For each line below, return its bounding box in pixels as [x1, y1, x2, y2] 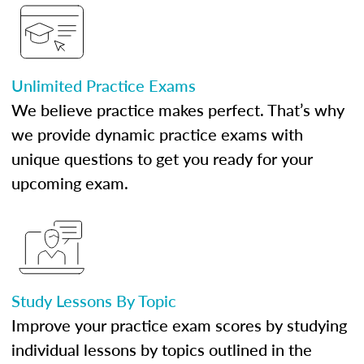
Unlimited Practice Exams [11, 74, 196, 97]
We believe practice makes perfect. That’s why [11, 98, 344, 121]
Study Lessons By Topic [11, 289, 176, 312]
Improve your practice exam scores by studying [11, 314, 347, 336]
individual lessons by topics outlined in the [11, 338, 312, 361]
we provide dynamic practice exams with [11, 123, 303, 145]
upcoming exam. [11, 171, 128, 194]
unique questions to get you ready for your [11, 147, 313, 170]
